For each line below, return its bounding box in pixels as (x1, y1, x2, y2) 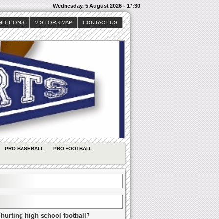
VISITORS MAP (35, 20, 72, 25)
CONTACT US (83, 20, 117, 25)
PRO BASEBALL (5, 146, 44, 151)
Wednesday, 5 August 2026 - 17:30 (53, 3, 140, 9)
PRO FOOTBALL (53, 146, 92, 151)
